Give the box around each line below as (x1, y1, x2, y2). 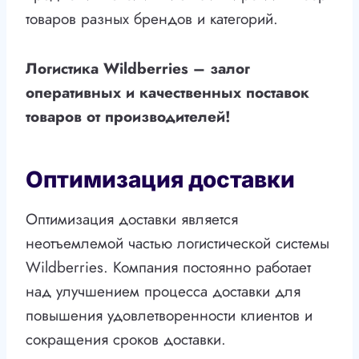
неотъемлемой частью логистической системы (26, 232, 329, 255)
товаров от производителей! (26, 106, 231, 128)
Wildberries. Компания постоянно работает (26, 256, 311, 279)
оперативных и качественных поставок (26, 82, 309, 104)
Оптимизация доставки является (26, 208, 238, 231)
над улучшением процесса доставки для (26, 280, 301, 303)
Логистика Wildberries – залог (26, 58, 250, 80)
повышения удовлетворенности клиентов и (26, 305, 313, 327)
